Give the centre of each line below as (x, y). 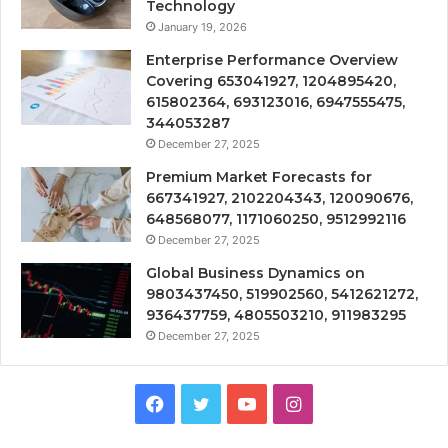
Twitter (239, 403)
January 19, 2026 (202, 27)
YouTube (291, 403)
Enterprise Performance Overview (272, 60)
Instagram (342, 403)
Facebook (205, 403)
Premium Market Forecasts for (259, 177)
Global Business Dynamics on (255, 273)
